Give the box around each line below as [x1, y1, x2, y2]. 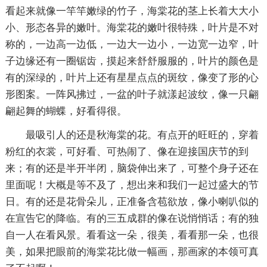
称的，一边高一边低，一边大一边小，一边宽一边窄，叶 [5, 38, 259, 50]
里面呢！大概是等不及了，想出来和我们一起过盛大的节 [5, 179, 259, 191]
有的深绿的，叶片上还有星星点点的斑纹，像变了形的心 [5, 72, 259, 83]
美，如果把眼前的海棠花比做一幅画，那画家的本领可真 [5, 246, 259, 257]
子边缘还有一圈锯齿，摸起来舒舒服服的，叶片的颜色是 [5, 55, 259, 67]
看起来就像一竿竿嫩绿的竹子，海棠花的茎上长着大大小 [5, 5, 259, 17]
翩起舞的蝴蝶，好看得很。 [5, 105, 127, 117]
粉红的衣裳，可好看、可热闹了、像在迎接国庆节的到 [5, 145, 249, 157]
